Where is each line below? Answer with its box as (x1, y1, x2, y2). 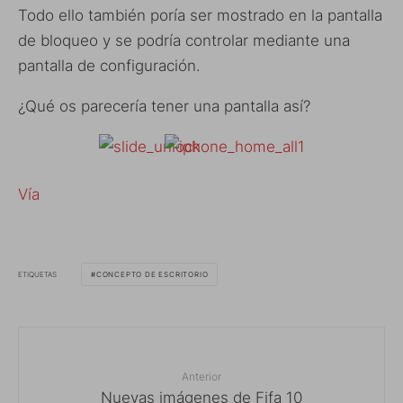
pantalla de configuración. (18, 57, 201, 76)
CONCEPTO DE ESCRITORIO (95, 270, 209, 280)
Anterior (182, 370, 221, 384)
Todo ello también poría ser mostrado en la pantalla (18, 6, 382, 25)
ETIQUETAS (18, 269, 57, 279)
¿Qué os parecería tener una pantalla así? (18, 97, 310, 116)
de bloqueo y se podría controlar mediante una (18, 31, 350, 50)
